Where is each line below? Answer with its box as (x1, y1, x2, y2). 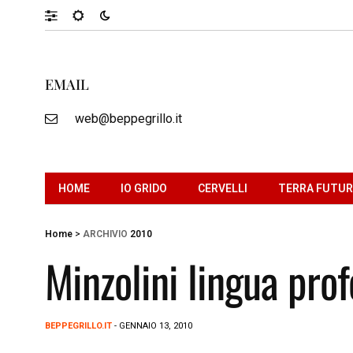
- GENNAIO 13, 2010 (112, 320, 192, 331)
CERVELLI (198, 181, 247, 195)
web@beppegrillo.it (74, 110, 182, 126)
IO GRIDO (121, 181, 167, 195)
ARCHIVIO (83, 228, 128, 240)
